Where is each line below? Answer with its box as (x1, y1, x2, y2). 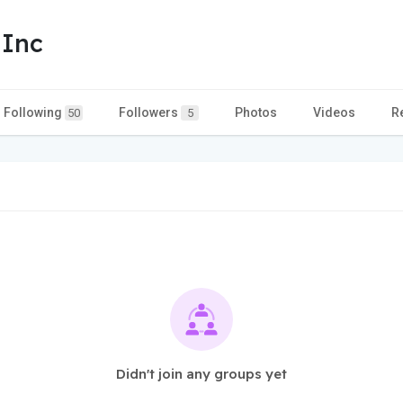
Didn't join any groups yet (116, 364, 287, 382)
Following (4, 104, 65, 120)
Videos (313, 104, 355, 120)
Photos (235, 104, 277, 120)
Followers (119, 104, 181, 120)
